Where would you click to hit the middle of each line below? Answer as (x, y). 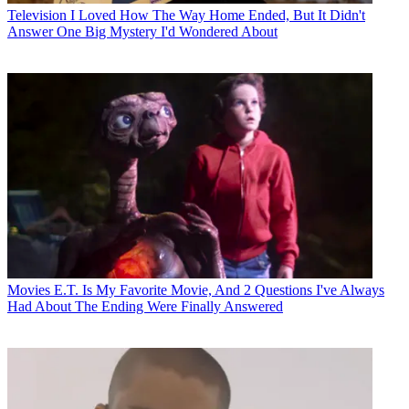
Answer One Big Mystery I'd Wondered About (142, 31)
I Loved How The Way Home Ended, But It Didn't (218, 15)
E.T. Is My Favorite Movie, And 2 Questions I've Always (219, 289)
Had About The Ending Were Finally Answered (145, 306)
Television (37, 15)
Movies (29, 289)
